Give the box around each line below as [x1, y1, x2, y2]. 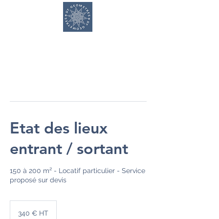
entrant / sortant [10, 138, 128, 158]
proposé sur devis [10, 176, 66, 184]
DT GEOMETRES [39, 31, 118, 43]
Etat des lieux [10, 118, 108, 137]
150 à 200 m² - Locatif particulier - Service [10, 167, 145, 175]
